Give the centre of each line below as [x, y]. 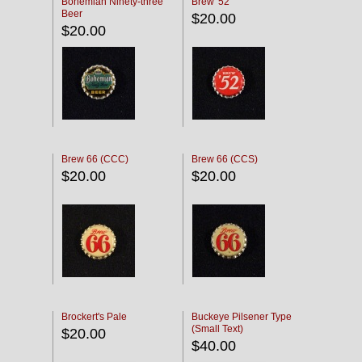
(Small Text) [217, 329]
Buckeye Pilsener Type [242, 317]
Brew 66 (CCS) [225, 159]
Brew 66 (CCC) [95, 159]
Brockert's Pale [94, 317]
